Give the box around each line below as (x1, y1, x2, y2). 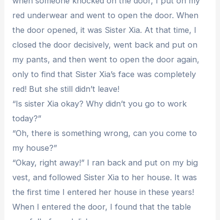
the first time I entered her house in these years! (12, 187, 194, 197)
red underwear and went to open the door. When (12, 10, 199, 20)
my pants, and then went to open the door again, (12, 54, 200, 64)
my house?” (12, 142, 57, 153)
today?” (12, 113, 42, 123)
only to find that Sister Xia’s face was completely (12, 69, 196, 79)
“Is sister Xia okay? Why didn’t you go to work (12, 98, 187, 109)
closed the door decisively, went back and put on (12, 39, 198, 50)
